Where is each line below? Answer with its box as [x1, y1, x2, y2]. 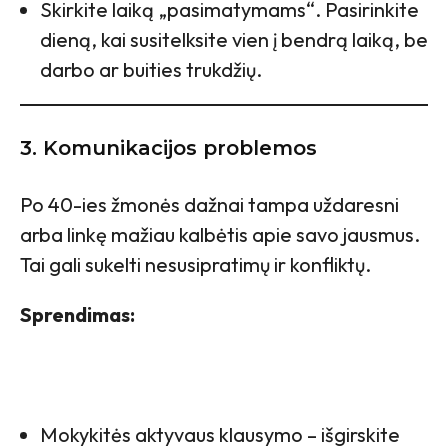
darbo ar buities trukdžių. [40, 56, 262, 82]
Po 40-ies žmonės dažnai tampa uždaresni [20, 191, 399, 217]
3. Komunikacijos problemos [20, 135, 317, 160]
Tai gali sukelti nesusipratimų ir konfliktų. [20, 251, 371, 277]
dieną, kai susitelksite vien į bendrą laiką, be [40, 26, 428, 52]
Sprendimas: [20, 301, 135, 327]
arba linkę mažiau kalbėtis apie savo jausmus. [20, 221, 420, 247]
